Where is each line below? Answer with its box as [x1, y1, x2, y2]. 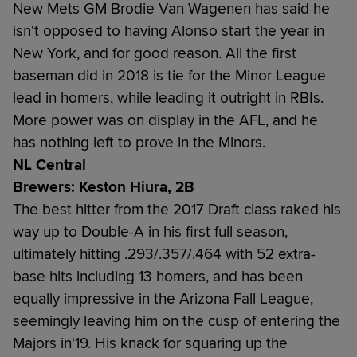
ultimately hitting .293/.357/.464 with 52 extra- [13, 244, 316, 264]
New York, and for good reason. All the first [13, 43, 296, 63]
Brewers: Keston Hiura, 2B [13, 177, 194, 197]
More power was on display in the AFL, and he [13, 110, 318, 130]
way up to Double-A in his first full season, [13, 222, 288, 241]
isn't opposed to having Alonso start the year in [13, 21, 324, 41]
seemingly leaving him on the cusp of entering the [13, 311, 340, 331]
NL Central [13, 155, 86, 175]
